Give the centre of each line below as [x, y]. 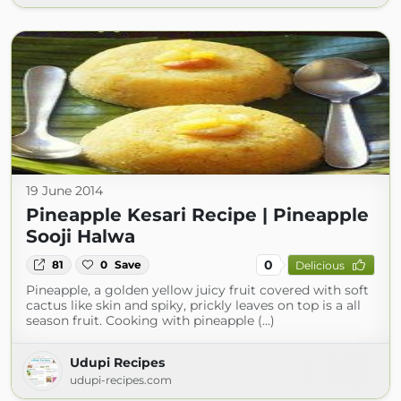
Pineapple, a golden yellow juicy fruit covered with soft [197, 290]
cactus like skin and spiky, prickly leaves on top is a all [193, 305]
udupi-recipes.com [121, 380]
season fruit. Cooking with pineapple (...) [150, 320]
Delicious [320, 265]
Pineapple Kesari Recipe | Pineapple [197, 215]
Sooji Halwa [81, 236]
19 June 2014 [64, 191]
